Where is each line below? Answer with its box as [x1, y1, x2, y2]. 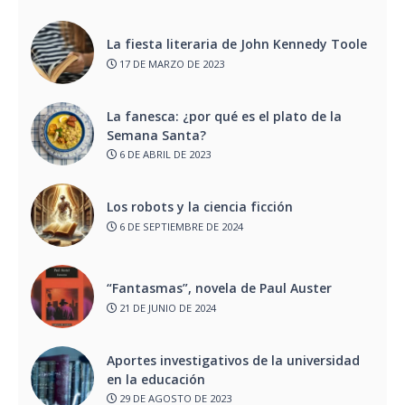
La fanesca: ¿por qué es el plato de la [107, 107, 342, 125]
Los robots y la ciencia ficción [107, 198, 297, 216]
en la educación [107, 370, 212, 388]
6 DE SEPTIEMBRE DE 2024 [117, 219, 243, 233]
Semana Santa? [107, 126, 206, 144]
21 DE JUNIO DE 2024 [117, 300, 216, 315]
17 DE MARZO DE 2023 [117, 56, 224, 71]
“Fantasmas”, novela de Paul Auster [107, 279, 335, 297]
